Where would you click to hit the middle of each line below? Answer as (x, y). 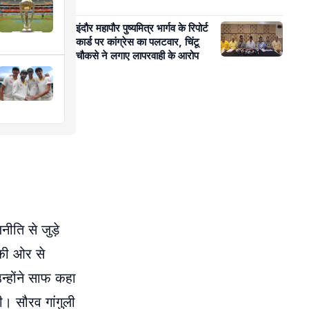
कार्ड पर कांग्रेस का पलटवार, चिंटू (138, 42)
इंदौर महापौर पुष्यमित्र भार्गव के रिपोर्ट (142, 28)
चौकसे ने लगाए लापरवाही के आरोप (137, 56)
